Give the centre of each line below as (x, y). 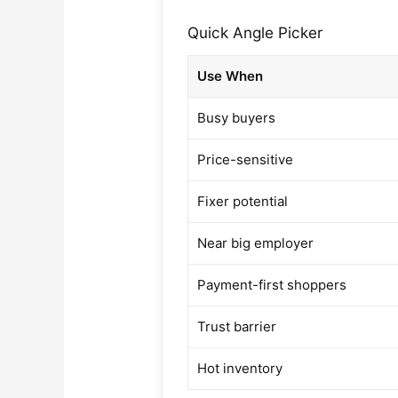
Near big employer (256, 243)
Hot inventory (240, 368)
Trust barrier (237, 326)
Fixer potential (243, 201)
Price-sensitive (246, 159)
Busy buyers (237, 117)
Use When (231, 76)
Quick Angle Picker (255, 32)
